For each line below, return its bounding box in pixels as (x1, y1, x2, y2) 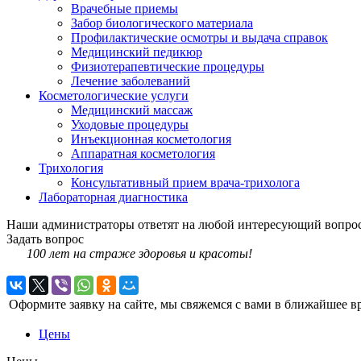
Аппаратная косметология (71, 146, 215, 160)
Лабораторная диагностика (39, 189, 188, 204)
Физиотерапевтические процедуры (71, 59, 264, 73)
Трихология (39, 160, 103, 175)
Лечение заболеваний (71, 73, 190, 88)
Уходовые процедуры (71, 117, 189, 131)
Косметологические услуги (39, 88, 189, 102)
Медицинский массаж (71, 102, 193, 117)
